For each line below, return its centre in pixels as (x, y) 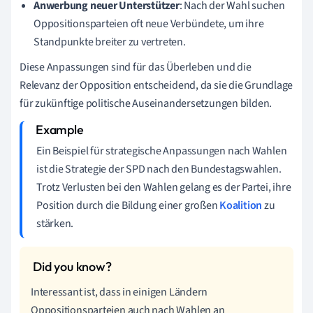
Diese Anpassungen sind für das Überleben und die (136, 67)
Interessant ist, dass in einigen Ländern (119, 292)
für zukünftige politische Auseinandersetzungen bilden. (146, 103)
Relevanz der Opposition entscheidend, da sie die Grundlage (156, 85)
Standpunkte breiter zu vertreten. (110, 42)
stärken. (55, 223)
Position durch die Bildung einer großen (128, 205)
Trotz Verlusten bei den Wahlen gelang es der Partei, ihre (164, 187)
